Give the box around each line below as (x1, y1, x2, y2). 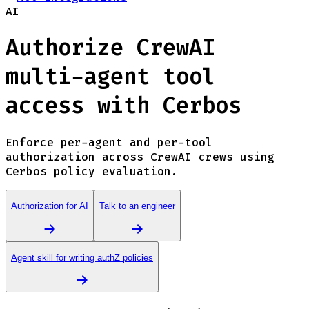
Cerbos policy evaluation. (6, 163, 178, 179)
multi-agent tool (6, 62, 215, 92)
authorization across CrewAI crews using (6, 149, 275, 164)
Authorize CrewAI (6, 33, 215, 63)
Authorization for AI (11, 201, 88, 212)
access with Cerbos (6, 91, 241, 121)
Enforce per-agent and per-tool (6, 134, 212, 150)
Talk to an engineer (99, 201, 175, 212)
